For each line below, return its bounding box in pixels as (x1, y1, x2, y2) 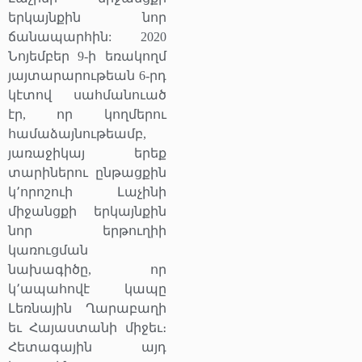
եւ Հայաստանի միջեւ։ (8, 320, 166, 335)
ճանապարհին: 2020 (8, 29, 166, 44)
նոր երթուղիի (8, 223, 166, 238)
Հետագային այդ (8, 339, 166, 354)
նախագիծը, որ (8, 262, 166, 276)
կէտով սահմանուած (8, 87, 166, 102)
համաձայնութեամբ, (8, 126, 146, 141)
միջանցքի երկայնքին (8, 204, 166, 218)
